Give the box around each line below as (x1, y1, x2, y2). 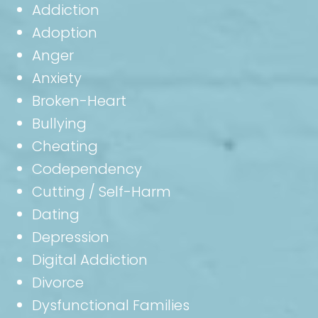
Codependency (32, 158, 142, 179)
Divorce (32, 272, 84, 292)
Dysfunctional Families (32, 295, 190, 315)
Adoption (32, 22, 97, 43)
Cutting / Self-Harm (32, 181, 171, 202)
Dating (32, 204, 79, 224)
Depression (32, 226, 109, 247)
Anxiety (32, 67, 82, 88)
